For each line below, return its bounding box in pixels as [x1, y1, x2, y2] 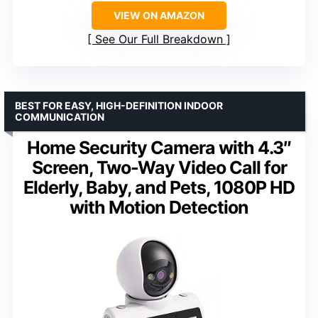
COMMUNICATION [15, 111, 104, 124]
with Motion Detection [70, 197, 248, 219]
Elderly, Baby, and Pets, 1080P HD [23, 177, 295, 199]
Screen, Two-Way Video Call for [31, 157, 287, 179]
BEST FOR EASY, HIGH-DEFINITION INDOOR [15, 99, 223, 112]
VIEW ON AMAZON [114, 9, 204, 22]
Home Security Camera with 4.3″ [27, 137, 291, 159]
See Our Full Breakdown [95, 32, 223, 47]
